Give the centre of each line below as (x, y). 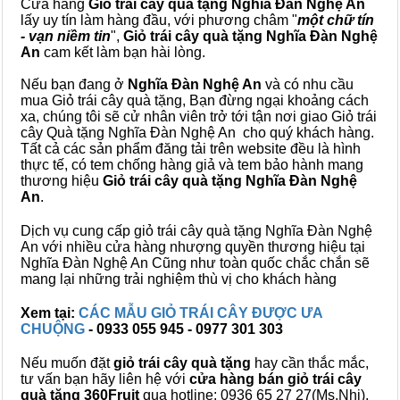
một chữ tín (336, 20)
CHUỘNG (54, 329)
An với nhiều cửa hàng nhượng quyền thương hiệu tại (193, 247)
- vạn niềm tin (66, 36)
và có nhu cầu (308, 84)
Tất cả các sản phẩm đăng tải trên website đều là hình (191, 149)
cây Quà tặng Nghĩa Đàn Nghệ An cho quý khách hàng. (197, 133)
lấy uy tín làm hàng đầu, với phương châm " (159, 20)
